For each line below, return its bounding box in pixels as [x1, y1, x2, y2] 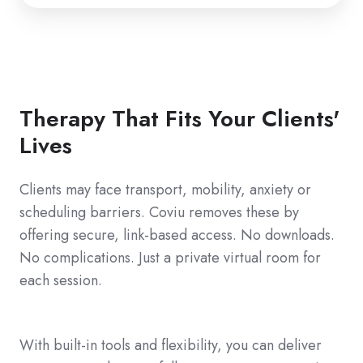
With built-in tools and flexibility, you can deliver [19, 335, 322, 357]
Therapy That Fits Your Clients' [19, 102, 340, 136]
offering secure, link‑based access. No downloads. [19, 224, 335, 246]
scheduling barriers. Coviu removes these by [19, 202, 299, 224]
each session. [19, 270, 102, 292]
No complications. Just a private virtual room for [19, 247, 321, 269]
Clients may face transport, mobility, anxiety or [19, 179, 311, 201]
